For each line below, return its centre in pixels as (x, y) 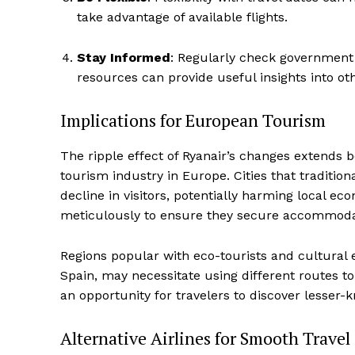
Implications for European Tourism (193, 120)
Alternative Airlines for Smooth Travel (205, 338)
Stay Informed (124, 58)
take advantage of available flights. (182, 17)
